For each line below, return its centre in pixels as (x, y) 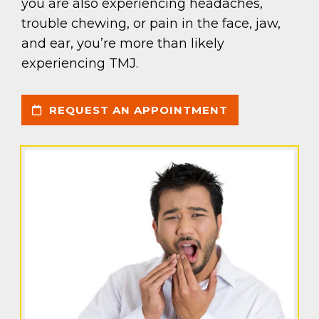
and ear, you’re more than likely (123, 44)
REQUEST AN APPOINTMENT (137, 110)
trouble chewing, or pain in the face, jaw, (151, 24)
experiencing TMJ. (80, 64)
